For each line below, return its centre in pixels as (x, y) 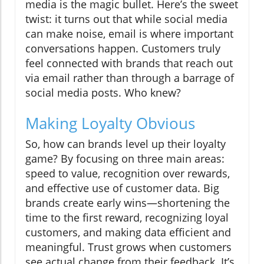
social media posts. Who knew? (103, 93)
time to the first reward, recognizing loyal (127, 218)
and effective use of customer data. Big (122, 188)
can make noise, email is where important (129, 34)
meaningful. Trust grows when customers (128, 247)
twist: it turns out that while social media (126, 19)
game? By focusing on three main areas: (125, 159)
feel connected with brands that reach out (129, 63)
